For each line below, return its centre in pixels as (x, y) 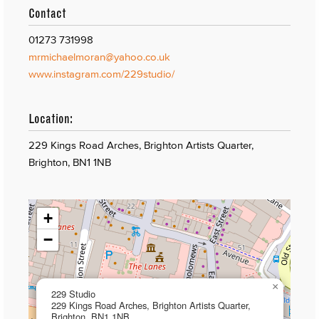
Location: (51, 118)
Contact (47, 13)
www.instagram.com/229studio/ (101, 73)
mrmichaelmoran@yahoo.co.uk (99, 56)
